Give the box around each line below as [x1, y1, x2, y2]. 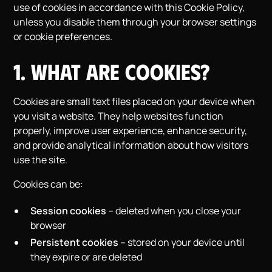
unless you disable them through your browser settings [13, 15, 257, 29]
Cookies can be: [13, 177, 84, 191]
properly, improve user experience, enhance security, [13, 124, 248, 137]
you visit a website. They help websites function [13, 109, 224, 123]
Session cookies [30, 204, 107, 217]
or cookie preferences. [13, 30, 113, 43]
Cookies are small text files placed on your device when [13, 95, 256, 108]
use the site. [13, 153, 68, 166]
